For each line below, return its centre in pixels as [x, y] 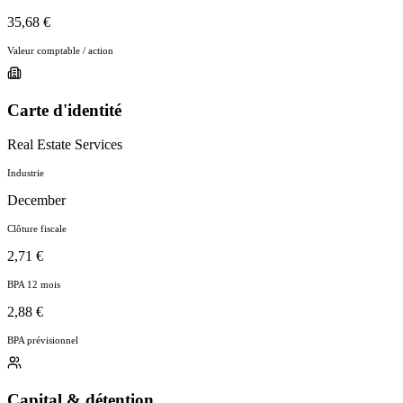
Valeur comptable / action [60, 50]
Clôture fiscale [37, 229]
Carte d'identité [64, 110]
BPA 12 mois [34, 285]
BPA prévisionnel [43, 340]
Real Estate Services [65, 145]
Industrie [26, 173]
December [36, 201]
